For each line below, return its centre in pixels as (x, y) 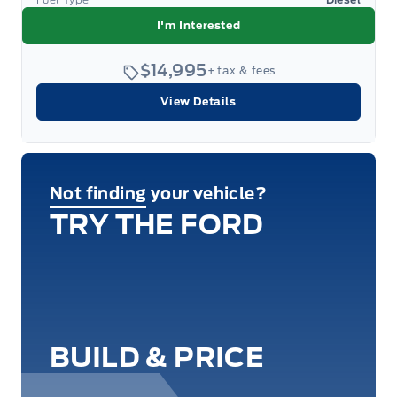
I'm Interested (198, 25)
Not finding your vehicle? (158, 194)
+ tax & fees (241, 70)
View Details (198, 101)
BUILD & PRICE (157, 357)
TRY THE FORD (157, 224)
